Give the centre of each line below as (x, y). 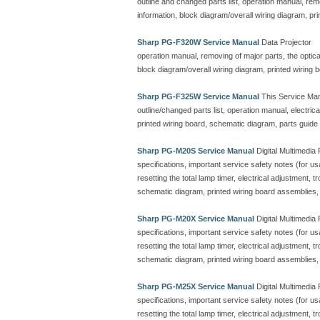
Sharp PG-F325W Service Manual (198, 97)
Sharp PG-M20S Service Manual (196, 151)
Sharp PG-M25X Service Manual (196, 287)
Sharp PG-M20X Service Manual (196, 219)
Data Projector (285, 42)
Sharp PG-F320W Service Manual (198, 42)
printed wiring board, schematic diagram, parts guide (227, 124)
